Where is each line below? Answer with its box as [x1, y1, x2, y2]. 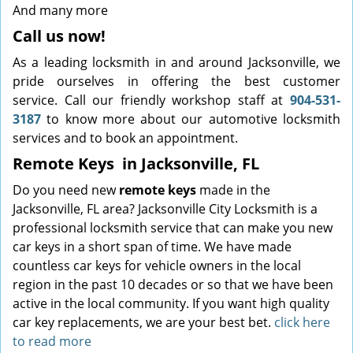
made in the [196, 181, 270, 199]
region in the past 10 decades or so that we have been [13, 276, 333, 293]
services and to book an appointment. [13, 129, 238, 147]
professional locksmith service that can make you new [13, 219, 333, 236]
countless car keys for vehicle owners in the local [13, 257, 301, 274]
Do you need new [13, 181, 119, 199]
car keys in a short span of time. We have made [13, 238, 292, 255]
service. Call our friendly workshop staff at [13, 91, 290, 109]
